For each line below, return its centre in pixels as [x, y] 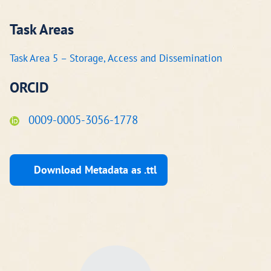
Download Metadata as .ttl [96, 170]
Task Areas [42, 30]
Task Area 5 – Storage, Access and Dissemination [116, 58]
